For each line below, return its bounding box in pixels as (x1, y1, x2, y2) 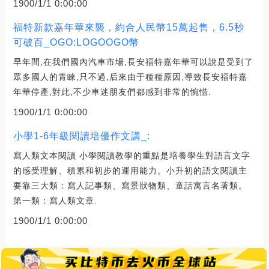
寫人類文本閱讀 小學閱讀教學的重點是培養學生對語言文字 (13, 150, 250, 160)
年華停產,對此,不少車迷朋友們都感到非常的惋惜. (13, 86, 211, 97)
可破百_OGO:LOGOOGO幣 (13, 37, 139, 47)
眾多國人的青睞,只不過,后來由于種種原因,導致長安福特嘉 (13, 71, 247, 82)
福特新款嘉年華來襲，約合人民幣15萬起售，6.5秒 (13, 22, 244, 32)
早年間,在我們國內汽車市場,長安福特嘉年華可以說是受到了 (13, 56, 253, 67)
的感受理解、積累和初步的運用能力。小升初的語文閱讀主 (13, 165, 247, 175)
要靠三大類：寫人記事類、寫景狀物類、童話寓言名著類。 (13, 180, 247, 190)
